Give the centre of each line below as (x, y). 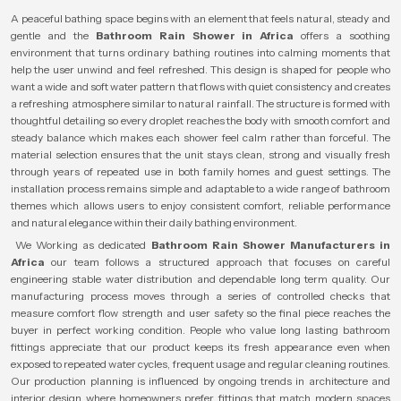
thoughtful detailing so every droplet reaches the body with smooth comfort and (200, 120)
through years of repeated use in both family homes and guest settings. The (200, 171)
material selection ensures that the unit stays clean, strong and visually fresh (200, 154)
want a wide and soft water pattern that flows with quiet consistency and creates (200, 86)
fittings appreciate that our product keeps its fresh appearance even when (200, 347)
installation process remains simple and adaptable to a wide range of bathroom (200, 188)
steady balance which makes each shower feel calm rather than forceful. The (200, 137)
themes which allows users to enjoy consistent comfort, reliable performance (200, 205)
